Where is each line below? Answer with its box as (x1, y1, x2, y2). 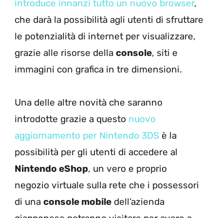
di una (15, 196, 43, 207)
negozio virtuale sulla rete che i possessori (15, 179, 199, 191)
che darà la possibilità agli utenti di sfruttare (15, 14, 203, 25)
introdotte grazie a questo (15, 113, 128, 125)
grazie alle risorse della (15, 47, 116, 58)
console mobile (43, 196, 111, 207)
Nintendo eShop (15, 163, 88, 174)
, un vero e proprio (88, 163, 167, 174)
